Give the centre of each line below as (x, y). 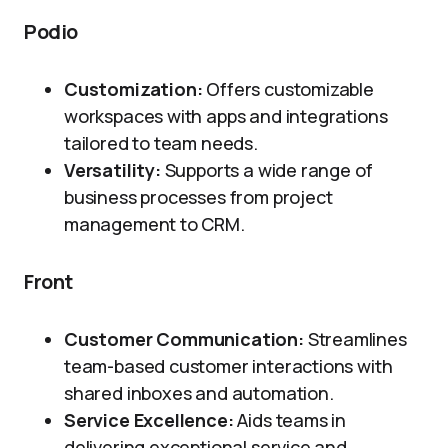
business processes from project (198, 197)
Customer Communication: (184, 339)
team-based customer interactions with (228, 366)
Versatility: (112, 170)
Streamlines (355, 339)
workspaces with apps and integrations (226, 116)
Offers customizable (288, 89)
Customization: (133, 89)
